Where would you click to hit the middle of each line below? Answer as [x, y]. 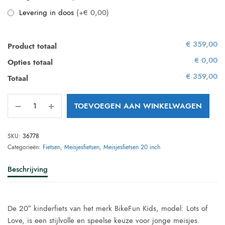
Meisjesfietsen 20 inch [132, 147]
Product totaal [32, 46]
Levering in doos [48, 13]
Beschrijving [28, 169]
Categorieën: [25, 147]
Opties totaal [30, 62]
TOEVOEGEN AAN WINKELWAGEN [138, 106]
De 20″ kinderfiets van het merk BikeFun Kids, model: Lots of [108, 208]
